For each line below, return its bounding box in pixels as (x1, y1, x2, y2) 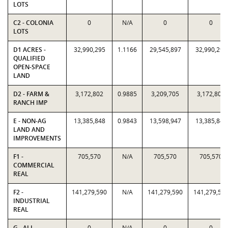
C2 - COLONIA (13, 18, 53, 27)
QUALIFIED (13, 54, 45, 63)
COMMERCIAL (13, 161, 54, 169)
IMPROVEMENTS (13, 134, 61, 142)
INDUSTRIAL (13, 196, 50, 205)
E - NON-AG (13, 117, 46, 125)
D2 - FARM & (13, 90, 49, 98)
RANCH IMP (13, 98, 47, 107)
